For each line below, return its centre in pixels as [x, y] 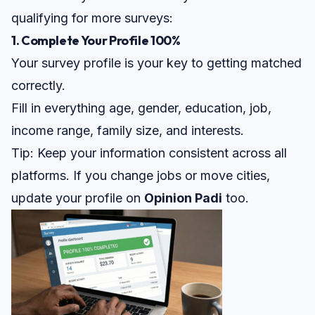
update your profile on [78, 198]
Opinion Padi [183, 198]
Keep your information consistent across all [160, 153]
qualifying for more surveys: [92, 18]
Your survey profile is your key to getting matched [156, 63]
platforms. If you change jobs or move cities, [141, 176]
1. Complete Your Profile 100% [96, 41]
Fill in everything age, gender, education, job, [141, 108]
